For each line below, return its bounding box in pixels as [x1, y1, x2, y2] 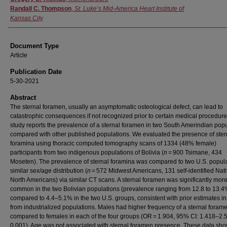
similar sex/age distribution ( [10, 167, 87, 174]
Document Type [10, 42, 59, 50]
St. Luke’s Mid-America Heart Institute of [74, 5, 184, 12]
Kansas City [10, 15, 43, 22]
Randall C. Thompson [10, 5, 71, 12]
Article [10, 52, 27, 59]
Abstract [10, 94, 36, 101]
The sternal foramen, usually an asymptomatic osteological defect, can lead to [10, 103, 223, 110]
